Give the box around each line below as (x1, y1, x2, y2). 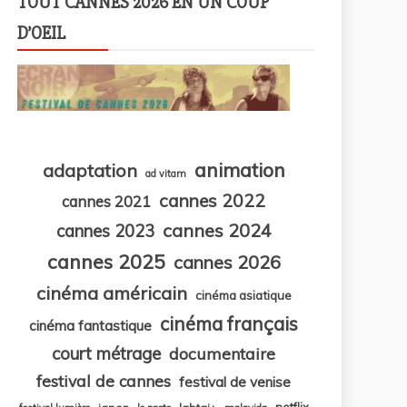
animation (194, 157, 285, 182)
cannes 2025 (46, 248, 165, 273)
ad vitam (144, 166, 186, 180)
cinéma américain (35, 281, 187, 304)
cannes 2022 (159, 189, 265, 212)
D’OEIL (17, 21, 65, 45)
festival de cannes (36, 370, 171, 391)
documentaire (169, 342, 275, 363)
